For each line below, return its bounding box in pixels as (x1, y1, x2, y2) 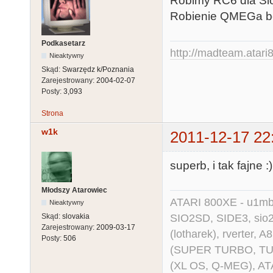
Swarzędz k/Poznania (62, 65, 134, 74)
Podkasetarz (41, 39, 85, 48)
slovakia (62, 211, 90, 221)
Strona (41, 109, 63, 118)
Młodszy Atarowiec (41, 185, 107, 194)
